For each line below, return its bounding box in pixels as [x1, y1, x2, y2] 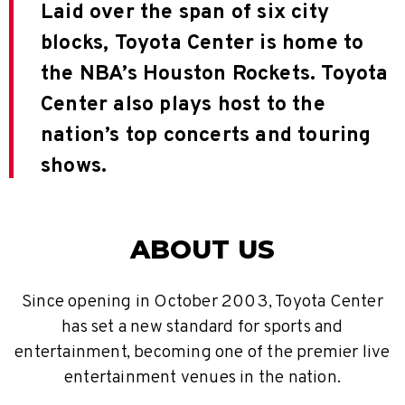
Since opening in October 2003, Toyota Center [22, 291, 383, 314]
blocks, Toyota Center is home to [41, 31, 364, 58]
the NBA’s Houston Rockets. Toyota [41, 61, 389, 89]
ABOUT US [129, 233, 276, 266]
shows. [41, 154, 108, 181]
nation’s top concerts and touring [41, 123, 372, 150]
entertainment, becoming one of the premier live [14, 342, 391, 364]
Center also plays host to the [41, 92, 325, 119]
